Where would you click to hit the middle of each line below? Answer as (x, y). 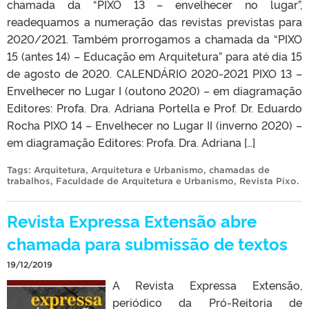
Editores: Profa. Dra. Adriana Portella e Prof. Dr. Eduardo (154, 107)
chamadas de (239, 170)
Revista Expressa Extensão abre (132, 220)
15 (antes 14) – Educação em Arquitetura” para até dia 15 (154, 56)
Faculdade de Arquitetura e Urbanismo (145, 181)
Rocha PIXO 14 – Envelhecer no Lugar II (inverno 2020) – (154, 124)
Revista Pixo (268, 181)
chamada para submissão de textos (147, 243)
